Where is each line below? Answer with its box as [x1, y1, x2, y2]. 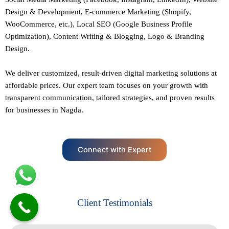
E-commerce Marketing [85, 8, 160, 16]
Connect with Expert [78, 145, 151, 155]
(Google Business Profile [111, 20, 192, 29]
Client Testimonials [77, 197, 152, 209]
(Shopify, [160, 8, 191, 16]
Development [38, 8, 81, 16]
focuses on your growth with [114, 81, 208, 90]
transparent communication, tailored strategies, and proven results [5, 94, 215, 102]
